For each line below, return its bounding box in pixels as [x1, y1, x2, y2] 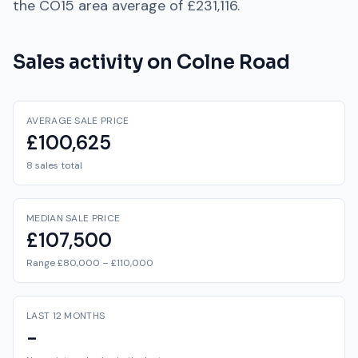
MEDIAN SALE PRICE [26, 212, 121, 225]
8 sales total [26, 159, 82, 172]
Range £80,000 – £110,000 [26, 257, 153, 269]
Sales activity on [13, 50, 177, 74]
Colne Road [177, 50, 290, 74]
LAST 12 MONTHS [26, 309, 105, 322]
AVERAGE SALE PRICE [26, 114, 129, 127]
